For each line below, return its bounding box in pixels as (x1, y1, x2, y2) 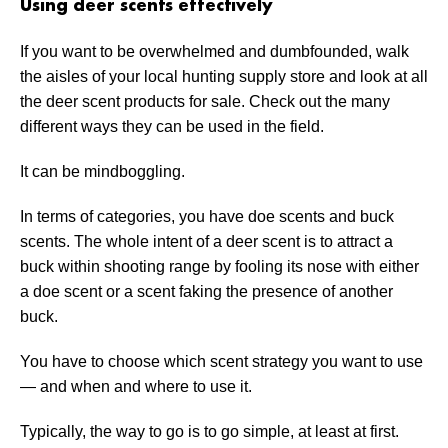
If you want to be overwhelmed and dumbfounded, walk (20, 43, 409, 61)
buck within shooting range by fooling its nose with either (20, 258, 419, 276)
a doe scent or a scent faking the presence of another (20, 283, 393, 301)
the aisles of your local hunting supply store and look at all (20, 68, 428, 86)
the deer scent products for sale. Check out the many (20, 93, 390, 111)
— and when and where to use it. (20, 378, 252, 396)
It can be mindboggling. (20, 163, 185, 181)
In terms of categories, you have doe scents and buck (20, 208, 394, 226)
